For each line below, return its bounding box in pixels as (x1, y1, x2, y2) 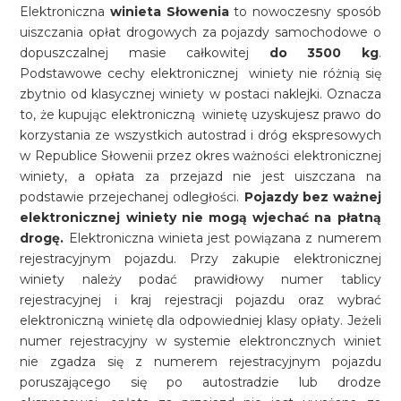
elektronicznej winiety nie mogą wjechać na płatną (20, 209, 381, 226)
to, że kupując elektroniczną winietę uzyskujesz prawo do (20, 107, 381, 123)
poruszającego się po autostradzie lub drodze (20, 374, 381, 390)
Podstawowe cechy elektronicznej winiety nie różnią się (20, 65, 381, 81)
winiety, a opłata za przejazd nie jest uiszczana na (20, 168, 381, 184)
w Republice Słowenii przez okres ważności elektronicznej (20, 148, 381, 164)
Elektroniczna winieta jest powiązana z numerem (64, 230, 381, 246)
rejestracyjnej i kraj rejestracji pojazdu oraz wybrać (20, 292, 381, 308)
